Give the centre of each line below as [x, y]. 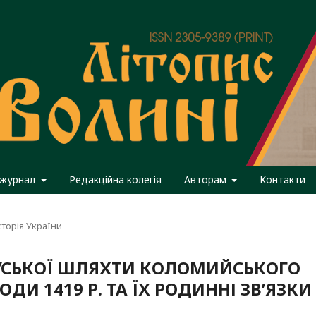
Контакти [282, 180]
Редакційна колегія [115, 180]
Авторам [206, 180]
